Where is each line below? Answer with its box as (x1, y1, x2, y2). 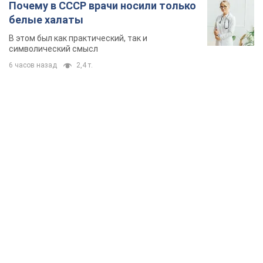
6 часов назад (9, 61, 57, 70)
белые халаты (9, 14, 83, 26)
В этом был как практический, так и (9, 33, 147, 43)
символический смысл (9, 44, 98, 54)
